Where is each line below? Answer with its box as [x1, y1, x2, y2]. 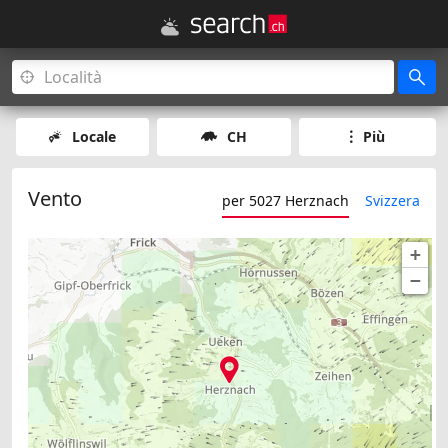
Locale [72, 127, 117, 146]
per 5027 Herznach [222, 191, 349, 210]
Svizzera [365, 191, 420, 210]
